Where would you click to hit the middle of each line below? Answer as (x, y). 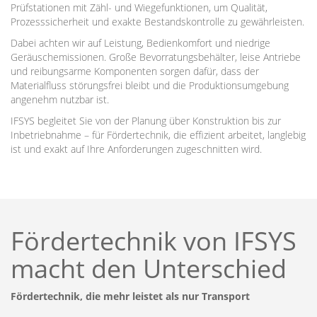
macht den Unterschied (149, 269)
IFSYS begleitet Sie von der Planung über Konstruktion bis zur (146, 121)
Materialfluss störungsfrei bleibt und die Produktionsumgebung (150, 85)
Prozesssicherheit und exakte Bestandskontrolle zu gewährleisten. (157, 22)
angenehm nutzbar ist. (60, 99)
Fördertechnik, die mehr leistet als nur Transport (130, 296)
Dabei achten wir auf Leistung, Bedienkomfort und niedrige (140, 43)
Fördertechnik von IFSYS (154, 241)
